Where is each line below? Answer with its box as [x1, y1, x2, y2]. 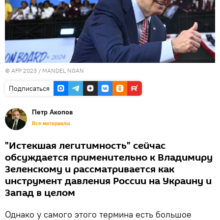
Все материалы [32, 119, 70, 127]
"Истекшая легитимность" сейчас [5, 138, 165, 153]
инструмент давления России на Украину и [5, 174, 212, 188]
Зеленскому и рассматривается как [5, 162, 174, 176]
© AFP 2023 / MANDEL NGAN [5, 66, 84, 74]
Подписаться [9, 83, 50, 93]
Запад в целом [5, 186, 75, 200]
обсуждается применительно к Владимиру [5, 150, 213, 165]
